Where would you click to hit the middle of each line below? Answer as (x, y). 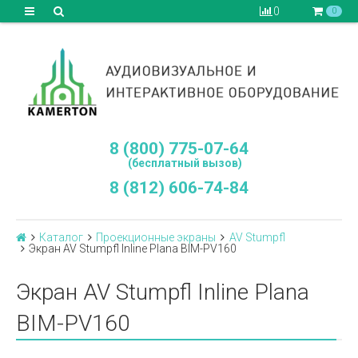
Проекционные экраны (156, 237)
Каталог (62, 237)
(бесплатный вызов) (179, 163)
